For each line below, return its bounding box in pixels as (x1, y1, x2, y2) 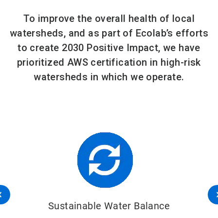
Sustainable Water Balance (48, 200, 170, 212)
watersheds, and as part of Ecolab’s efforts (9, 27, 209, 39)
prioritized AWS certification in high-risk (17, 56, 201, 69)
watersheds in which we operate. (34, 71, 184, 83)
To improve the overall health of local (23, 13, 195, 25)
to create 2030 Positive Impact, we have (18, 42, 200, 54)
